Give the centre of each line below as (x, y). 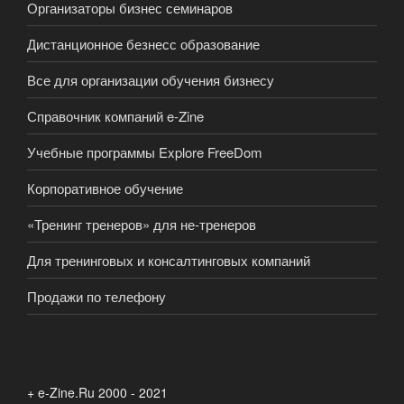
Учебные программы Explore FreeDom (145, 151)
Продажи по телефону (96, 296)
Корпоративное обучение (105, 188)
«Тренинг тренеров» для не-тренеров (142, 224)
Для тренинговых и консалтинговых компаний (169, 260)
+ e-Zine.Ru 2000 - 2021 (97, 393)
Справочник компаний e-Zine (115, 115)
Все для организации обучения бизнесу (151, 79)
